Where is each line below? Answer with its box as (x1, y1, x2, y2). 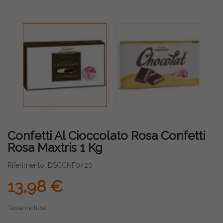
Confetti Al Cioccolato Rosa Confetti (7, 128, 205, 143)
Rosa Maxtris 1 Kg (7, 140, 103, 155)
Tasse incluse (7, 204, 46, 212)
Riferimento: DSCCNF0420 (7, 161, 93, 169)
